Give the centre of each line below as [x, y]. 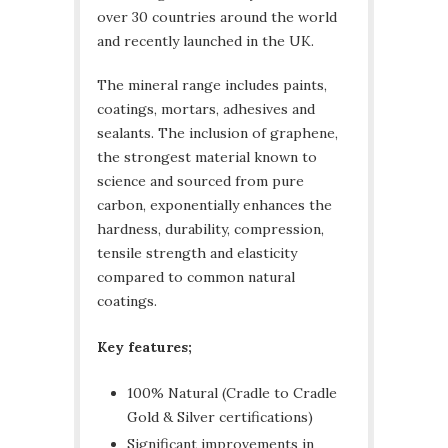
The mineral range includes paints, [212, 85]
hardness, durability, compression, [210, 229]
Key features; [144, 347]
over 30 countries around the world [217, 17]
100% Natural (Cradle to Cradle [232, 393]
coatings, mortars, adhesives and [206, 109]
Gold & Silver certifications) [220, 417]
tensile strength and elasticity [197, 253]
